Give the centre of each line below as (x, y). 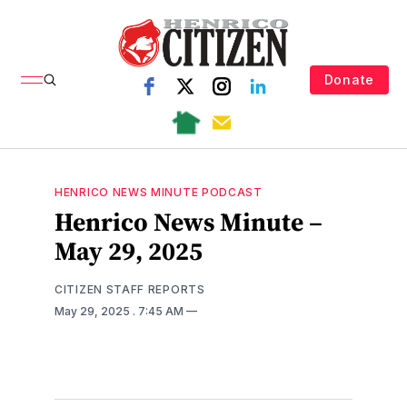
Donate (349, 79)
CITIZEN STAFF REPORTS (130, 289)
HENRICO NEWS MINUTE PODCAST (159, 192)
